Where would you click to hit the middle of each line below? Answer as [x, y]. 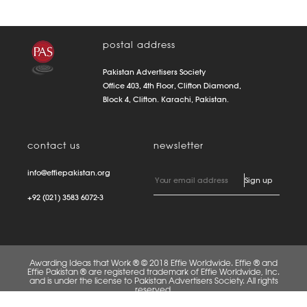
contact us [54, 146]
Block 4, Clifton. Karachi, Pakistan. [166, 99]
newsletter [179, 146]
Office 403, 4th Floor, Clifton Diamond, [172, 86]
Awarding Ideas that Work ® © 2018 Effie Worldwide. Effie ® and [153, 263]
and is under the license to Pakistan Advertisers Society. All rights [153, 281]
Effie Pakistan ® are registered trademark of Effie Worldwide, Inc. [153, 272]
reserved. [153, 290]
